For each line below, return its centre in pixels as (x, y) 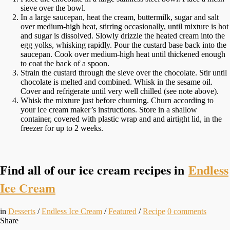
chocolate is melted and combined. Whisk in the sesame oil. (117, 82)
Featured (122, 211)
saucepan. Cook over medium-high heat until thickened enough (123, 54)
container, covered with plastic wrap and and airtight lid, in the (121, 119)
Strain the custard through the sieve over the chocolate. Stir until (124, 72)
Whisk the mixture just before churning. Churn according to (117, 100)
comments (190, 211)
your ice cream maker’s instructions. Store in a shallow (109, 109)
